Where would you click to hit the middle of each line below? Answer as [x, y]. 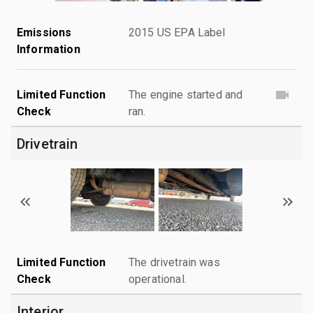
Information [49, 49]
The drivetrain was [174, 262]
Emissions [44, 32]
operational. [158, 279]
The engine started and [186, 94]
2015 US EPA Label [177, 32]
